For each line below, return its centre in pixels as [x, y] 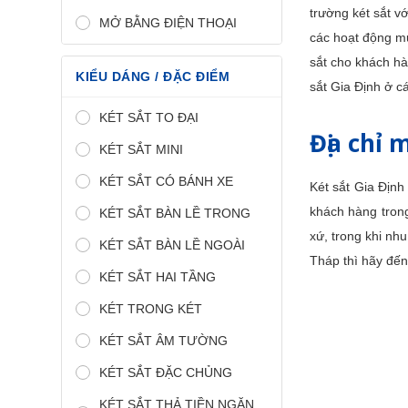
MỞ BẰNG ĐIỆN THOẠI [168, 22]
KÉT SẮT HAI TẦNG [158, 276]
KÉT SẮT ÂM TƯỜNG [163, 340]
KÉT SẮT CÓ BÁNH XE [166, 181]
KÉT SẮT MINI [141, 149]
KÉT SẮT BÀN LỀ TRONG [175, 213]
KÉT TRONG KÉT [151, 308]
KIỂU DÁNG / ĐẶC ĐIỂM [153, 76]
